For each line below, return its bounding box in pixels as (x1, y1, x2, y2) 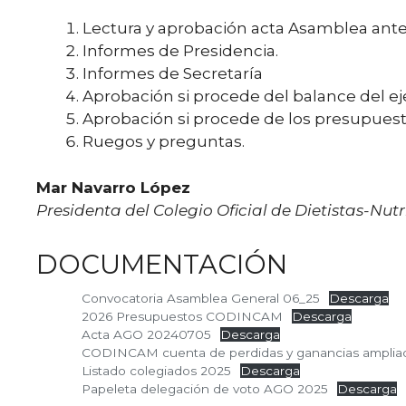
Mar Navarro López (36, 178, 190, 197)
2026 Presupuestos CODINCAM (82, 308, 283, 324)
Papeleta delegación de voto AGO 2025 (82, 381, 328, 396)
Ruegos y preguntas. (82, 132, 245, 150)
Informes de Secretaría (82, 64, 263, 82)
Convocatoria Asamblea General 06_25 (82, 290, 320, 305)
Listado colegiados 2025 (82, 362, 231, 378)
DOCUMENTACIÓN (36, 247, 287, 280)
